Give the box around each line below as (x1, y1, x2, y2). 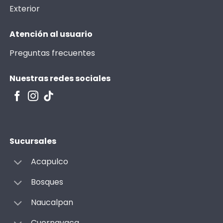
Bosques (30, 176, 63, 188)
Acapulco (30, 156, 68, 168)
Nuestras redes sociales (9, 73, 111, 85)
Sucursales (9, 135, 56, 147)
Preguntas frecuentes (9, 47, 95, 59)
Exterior (9, 3, 40, 15)
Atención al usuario (9, 28, 93, 40)
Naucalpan (30, 197, 73, 209)
